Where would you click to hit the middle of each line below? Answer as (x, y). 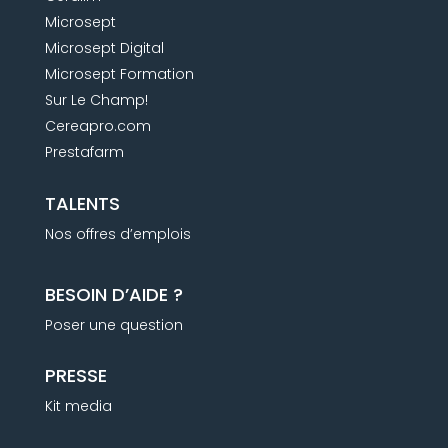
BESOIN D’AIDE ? (113, 294)
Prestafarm (84, 151)
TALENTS (82, 203)
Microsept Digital (104, 47)
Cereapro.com (97, 125)
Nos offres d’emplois (117, 233)
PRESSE (75, 375)
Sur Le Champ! (96, 99)
